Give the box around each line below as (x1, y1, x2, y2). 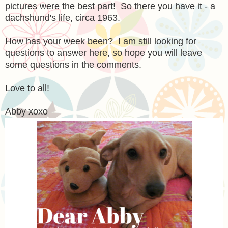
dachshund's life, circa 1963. (5, 12, 120, 23)
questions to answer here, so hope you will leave (5, 47, 202, 58)
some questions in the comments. (5, 59, 147, 70)
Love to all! (5, 82, 49, 93)
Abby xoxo (5, 106, 48, 117)
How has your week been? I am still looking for (5, 36, 196, 46)
